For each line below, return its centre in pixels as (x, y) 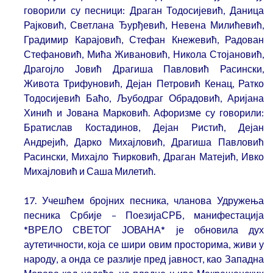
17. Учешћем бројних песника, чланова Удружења (144, 200)
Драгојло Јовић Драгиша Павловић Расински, (144, 69)
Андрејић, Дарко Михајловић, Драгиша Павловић (144, 142)
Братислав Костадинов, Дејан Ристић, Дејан (144, 127)
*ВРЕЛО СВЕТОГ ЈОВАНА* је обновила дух (144, 230)
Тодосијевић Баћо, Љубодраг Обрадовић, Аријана (144, 98)
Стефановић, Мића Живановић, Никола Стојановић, (144, 54)
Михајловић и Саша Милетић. (90, 171)
